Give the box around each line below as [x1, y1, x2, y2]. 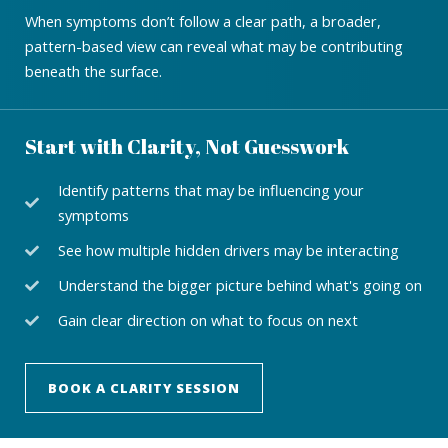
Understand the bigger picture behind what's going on [57, 275, 422, 296]
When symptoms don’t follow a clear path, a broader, [25, 10, 381, 31]
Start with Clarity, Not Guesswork [25, 133, 349, 161]
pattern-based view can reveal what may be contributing [25, 35, 403, 56]
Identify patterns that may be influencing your [57, 180, 364, 201]
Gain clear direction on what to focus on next [57, 310, 358, 331]
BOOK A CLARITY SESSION [48, 379, 240, 398]
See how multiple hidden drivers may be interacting [57, 240, 399, 261]
